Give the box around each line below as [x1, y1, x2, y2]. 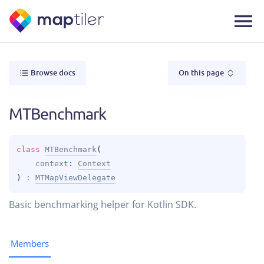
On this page [179, 67, 226, 78]
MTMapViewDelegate [35, 173, 115, 182]
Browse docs [31, 67, 75, 78]
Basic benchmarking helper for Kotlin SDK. [9, 197, 196, 211]
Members [11, 237, 49, 249]
